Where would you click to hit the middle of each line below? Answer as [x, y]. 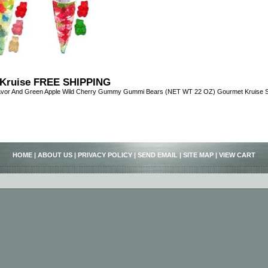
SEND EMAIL [158, 155]
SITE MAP [198, 155]
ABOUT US [55, 155]
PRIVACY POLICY [105, 155]
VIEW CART [237, 155]
